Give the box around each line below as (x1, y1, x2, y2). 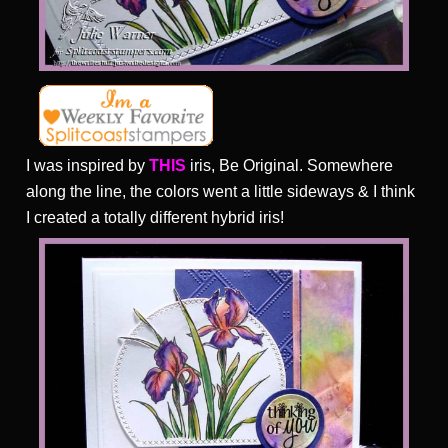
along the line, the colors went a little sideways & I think (26, 183, 415, 201)
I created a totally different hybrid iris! (26, 209, 284, 227)
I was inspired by (26, 157, 149, 175)
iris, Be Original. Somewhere (186, 157, 393, 175)
